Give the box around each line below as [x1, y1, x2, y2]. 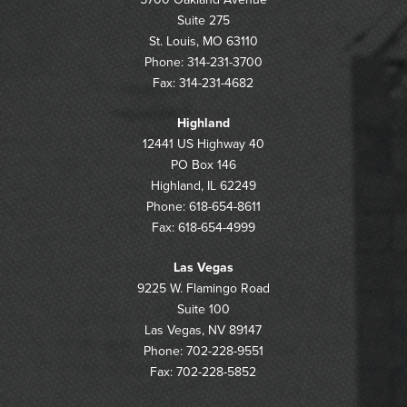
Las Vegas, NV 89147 [144, 323, 263, 338]
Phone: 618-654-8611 [145, 199, 261, 214]
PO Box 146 [170, 157, 236, 173]
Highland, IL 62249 [150, 178, 256, 194]
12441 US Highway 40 [142, 136, 264, 152]
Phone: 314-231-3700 [144, 55, 263, 70]
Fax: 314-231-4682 [153, 75, 254, 91]
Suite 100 [176, 302, 230, 317]
